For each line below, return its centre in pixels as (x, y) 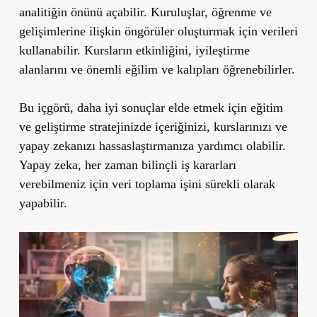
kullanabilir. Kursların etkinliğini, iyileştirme (134, 50)
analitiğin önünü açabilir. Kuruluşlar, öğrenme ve (145, 12)
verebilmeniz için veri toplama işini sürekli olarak (147, 184)
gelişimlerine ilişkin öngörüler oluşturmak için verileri (158, 31)
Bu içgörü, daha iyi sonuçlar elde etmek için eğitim (151, 107)
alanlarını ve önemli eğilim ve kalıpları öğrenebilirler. (157, 69)
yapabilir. (43, 203)
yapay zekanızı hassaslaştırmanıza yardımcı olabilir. (152, 145)
